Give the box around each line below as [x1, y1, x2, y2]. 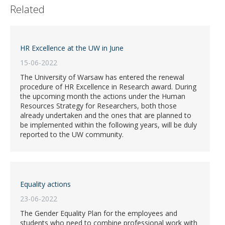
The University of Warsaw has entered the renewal [20, 72, 184, 82]
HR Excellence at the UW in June [20, 43, 124, 53]
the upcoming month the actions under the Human [20, 91, 185, 101]
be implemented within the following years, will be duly [20, 120, 197, 130]
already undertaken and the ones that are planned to [20, 110, 191, 121]
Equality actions [20, 179, 71, 189]
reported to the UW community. [20, 130, 124, 140]
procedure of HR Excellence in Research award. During [20, 82, 196, 92]
